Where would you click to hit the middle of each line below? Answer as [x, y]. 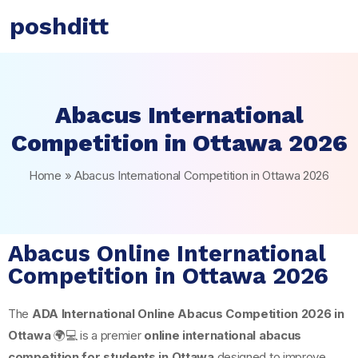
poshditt [59, 26]
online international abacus [223, 335]
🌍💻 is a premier [97, 335]
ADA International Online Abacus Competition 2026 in [188, 314]
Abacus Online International [167, 253]
